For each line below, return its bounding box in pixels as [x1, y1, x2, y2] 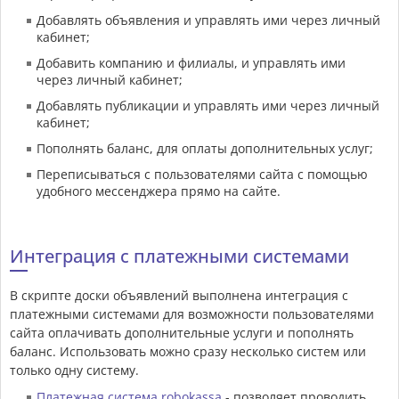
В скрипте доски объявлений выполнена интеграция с [10, 287, 348, 305]
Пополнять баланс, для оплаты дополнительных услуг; [37, 140, 373, 158]
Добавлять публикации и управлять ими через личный [37, 97, 379, 115]
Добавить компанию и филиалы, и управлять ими [37, 54, 346, 72]
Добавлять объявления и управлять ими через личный [37, 12, 380, 29]
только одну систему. [10, 362, 139, 379]
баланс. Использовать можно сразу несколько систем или [10, 343, 366, 361]
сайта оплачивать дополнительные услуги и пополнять [10, 324, 354, 342]
